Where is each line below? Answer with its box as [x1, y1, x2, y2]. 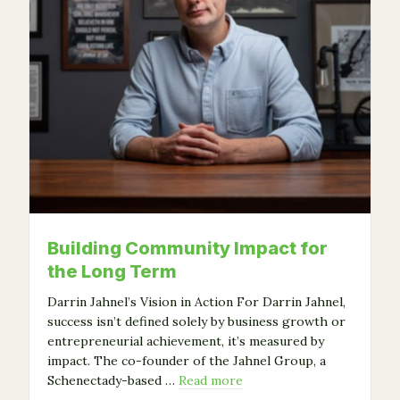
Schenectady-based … [47, 372, 179, 389]
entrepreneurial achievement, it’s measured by [47, 333, 324, 350]
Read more [179, 372, 243, 389]
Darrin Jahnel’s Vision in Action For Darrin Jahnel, [47, 294, 346, 311]
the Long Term [47, 261, 177, 283]
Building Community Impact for [47, 237, 328, 260]
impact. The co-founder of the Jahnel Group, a [47, 353, 326, 370]
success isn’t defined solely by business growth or [47, 313, 346, 330]
